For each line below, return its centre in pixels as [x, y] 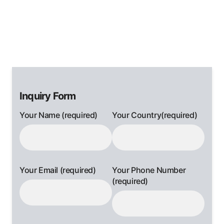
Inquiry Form [48, 96]
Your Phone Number [149, 170]
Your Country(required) [155, 115]
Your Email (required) [58, 170]
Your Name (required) [58, 115]
